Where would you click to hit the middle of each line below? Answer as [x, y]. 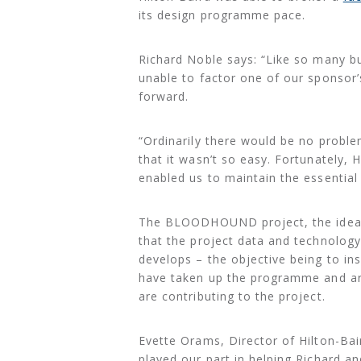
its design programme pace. [222, 15]
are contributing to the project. [232, 296]
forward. [164, 96]
